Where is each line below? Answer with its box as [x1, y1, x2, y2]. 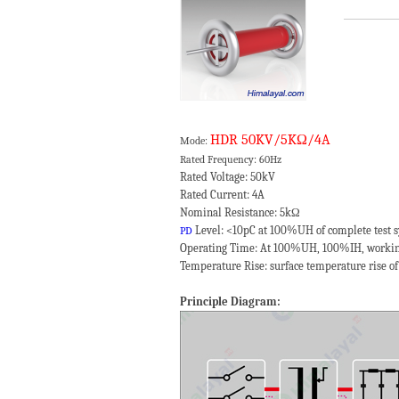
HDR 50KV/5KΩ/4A [210, 132, 330, 148]
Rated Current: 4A [180, 188, 265, 201]
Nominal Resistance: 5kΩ [180, 206, 300, 219]
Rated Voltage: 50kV [180, 170, 275, 183]
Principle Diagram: [180, 295, 283, 308]
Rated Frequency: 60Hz [180, 153, 281, 166]
